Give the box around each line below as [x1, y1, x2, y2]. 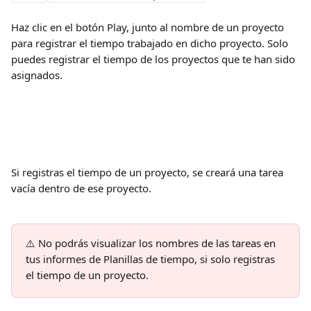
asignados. [11, 68, 62, 82]
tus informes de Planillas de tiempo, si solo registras [26, 252, 278, 266]
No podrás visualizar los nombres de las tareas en [38, 236, 278, 250]
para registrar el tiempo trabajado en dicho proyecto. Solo [11, 36, 291, 50]
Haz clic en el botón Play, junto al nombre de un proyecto [11, 20, 287, 34]
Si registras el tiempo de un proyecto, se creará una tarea [11, 165, 286, 179]
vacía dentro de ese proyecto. [11, 181, 151, 195]
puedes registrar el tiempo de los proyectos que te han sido [11, 52, 298, 66]
